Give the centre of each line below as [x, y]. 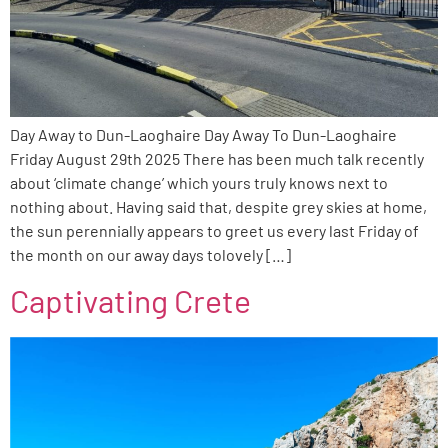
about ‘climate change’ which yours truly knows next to [199, 182]
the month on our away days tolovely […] [150, 254]
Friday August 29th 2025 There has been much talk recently [217, 158]
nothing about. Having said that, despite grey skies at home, [218, 206]
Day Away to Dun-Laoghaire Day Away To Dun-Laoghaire [203, 134]
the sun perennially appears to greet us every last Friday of [214, 230]
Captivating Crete [130, 300]
